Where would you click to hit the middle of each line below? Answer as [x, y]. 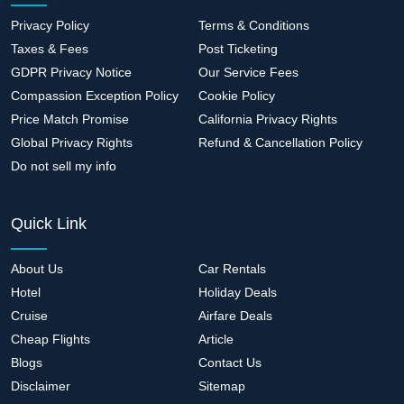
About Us [37, 268]
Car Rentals [232, 268]
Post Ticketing [238, 48]
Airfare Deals [235, 315]
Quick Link [49, 223]
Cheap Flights [50, 339]
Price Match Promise [70, 119]
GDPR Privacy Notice [71, 72]
